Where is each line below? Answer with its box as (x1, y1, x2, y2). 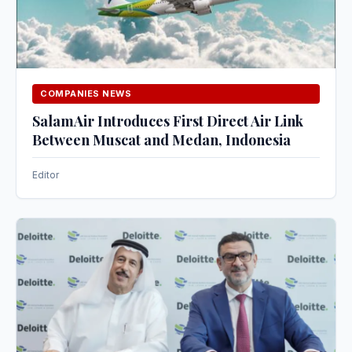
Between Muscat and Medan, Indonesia (32, 130, 291, 149)
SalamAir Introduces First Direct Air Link (32, 111, 303, 130)
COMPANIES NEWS (40, 87, 131, 99)
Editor (32, 168, 59, 181)
